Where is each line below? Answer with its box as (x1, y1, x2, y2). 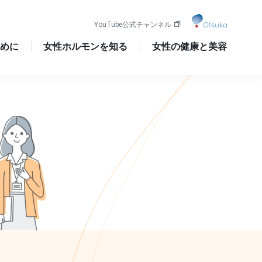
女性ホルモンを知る (43, 40, 127, 52)
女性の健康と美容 (152, 40, 227, 52)
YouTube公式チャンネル (94, 20, 171, 29)
